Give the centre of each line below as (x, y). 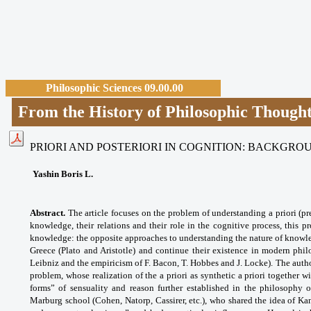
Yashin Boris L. (63, 174)
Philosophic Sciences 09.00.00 (115, 87)
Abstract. (48, 212)
